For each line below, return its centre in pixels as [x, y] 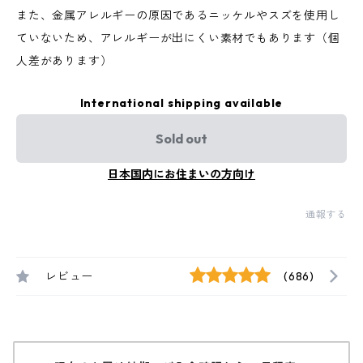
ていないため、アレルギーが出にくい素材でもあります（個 [178, 38]
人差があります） [64, 61]
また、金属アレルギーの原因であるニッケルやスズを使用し [178, 15]
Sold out [181, 139]
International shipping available [181, 103]
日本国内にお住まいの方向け [181, 174]
